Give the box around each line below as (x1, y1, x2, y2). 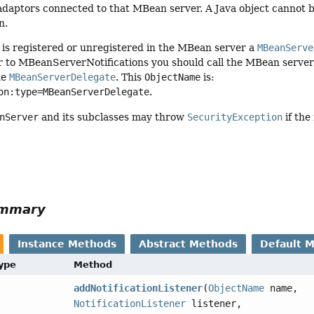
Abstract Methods (139, 238, 238, 250)
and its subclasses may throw (39, 111, 188, 123)
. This (116, 71, 145, 83)
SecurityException (187, 111, 283, 123)
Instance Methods (18, 238, 117, 250)
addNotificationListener (74, 282, 203, 294)
